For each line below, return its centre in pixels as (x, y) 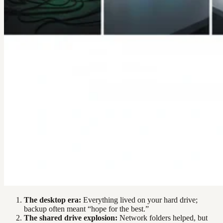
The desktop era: (53, 200)
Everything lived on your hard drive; (139, 200)
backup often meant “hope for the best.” (86, 209)
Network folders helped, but (163, 218)
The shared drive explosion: (71, 218)
